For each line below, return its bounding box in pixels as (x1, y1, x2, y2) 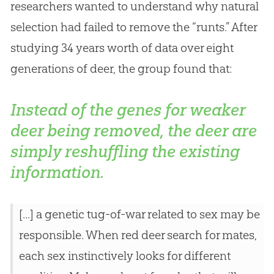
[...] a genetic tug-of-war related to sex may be (18, 207, 260, 222)
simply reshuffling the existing (10, 141, 240, 162)
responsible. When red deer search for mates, (18, 228, 257, 243)
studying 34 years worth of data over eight (10, 40, 234, 56)
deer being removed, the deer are (10, 120, 257, 141)
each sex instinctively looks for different (18, 248, 231, 264)
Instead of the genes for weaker (10, 100, 245, 120)
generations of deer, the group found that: (10, 61, 232, 76)
